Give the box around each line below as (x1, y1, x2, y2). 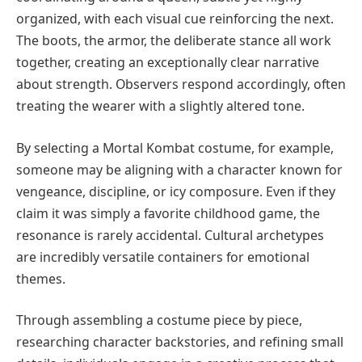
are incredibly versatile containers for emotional (16, 247, 309, 266)
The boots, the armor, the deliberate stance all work (16, 31, 331, 49)
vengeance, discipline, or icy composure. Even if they (16, 182, 335, 200)
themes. (16, 269, 65, 288)
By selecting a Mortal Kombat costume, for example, (16, 138, 334, 157)
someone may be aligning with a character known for (16, 160, 343, 179)
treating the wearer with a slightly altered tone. (16, 96, 305, 115)
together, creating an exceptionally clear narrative (16, 53, 319, 71)
